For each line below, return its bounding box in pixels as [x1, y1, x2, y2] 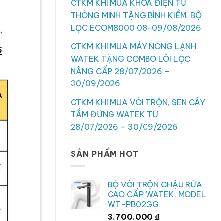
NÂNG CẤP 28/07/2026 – [71, 66, 170, 76]
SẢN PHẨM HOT [71, 148, 139, 159]
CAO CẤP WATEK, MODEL [108, 189, 206, 200]
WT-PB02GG [108, 199, 159, 210]
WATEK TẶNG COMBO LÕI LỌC [71, 53, 190, 64]
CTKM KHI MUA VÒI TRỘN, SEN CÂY [71, 97, 205, 107]
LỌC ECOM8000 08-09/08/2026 [71, 22, 201, 33]
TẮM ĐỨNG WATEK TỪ [71, 109, 158, 119]
